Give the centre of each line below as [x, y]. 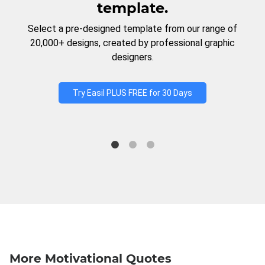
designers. [132, 57]
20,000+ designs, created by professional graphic [132, 43]
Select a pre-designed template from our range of [132, 29]
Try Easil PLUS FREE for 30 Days [132, 93]
